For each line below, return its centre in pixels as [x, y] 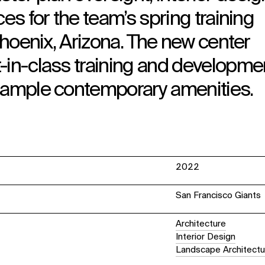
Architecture [201, 224]
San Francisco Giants [219, 195]
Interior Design [206, 237]
